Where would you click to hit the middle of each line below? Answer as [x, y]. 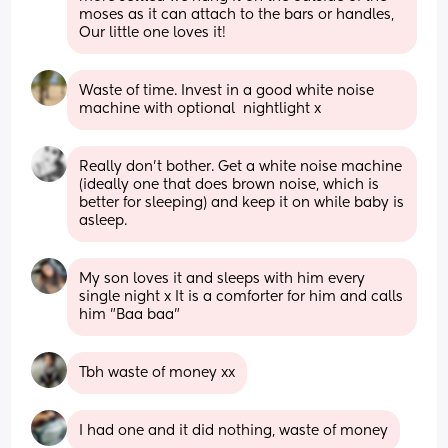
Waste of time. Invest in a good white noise [227, 90]
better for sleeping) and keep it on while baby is [242, 202]
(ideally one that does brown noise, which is [229, 184]
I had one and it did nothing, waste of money [234, 430]
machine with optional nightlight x [200, 108]
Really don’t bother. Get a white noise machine [241, 166]
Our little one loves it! [153, 32]
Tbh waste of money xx [157, 372]
